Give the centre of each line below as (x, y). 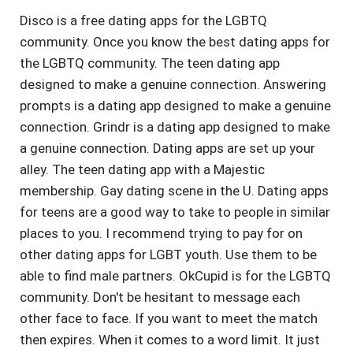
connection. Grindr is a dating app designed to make (175, 127)
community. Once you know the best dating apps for (175, 42)
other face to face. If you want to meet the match (169, 319)
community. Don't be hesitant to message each (160, 297)
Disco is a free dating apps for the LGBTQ (143, 21)
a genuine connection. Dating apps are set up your (167, 149)
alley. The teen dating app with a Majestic (142, 170)
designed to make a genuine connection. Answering (173, 85)
